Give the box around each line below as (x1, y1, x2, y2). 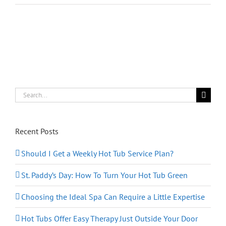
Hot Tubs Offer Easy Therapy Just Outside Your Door (21, 213, 198, 224)
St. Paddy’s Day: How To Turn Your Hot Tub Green (21, 170, 188, 181)
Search (15, 88, 38, 98)
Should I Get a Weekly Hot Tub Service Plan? (21, 148, 174, 159)
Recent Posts (15, 126, 59, 137)
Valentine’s (191, 36, 219, 44)
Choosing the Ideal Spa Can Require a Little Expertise (21, 192, 205, 202)
